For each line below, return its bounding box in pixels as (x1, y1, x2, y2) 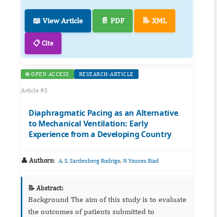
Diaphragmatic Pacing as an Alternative (29, 108, 178, 119)
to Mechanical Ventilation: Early (29, 118, 148, 129)
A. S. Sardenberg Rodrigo (59, 157, 120, 165)
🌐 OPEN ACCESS (26, 71, 69, 78)
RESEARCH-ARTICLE (78, 71, 134, 78)
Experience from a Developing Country (29, 129, 172, 140)
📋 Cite (33, 39, 53, 47)
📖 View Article (33, 16, 83, 26)
